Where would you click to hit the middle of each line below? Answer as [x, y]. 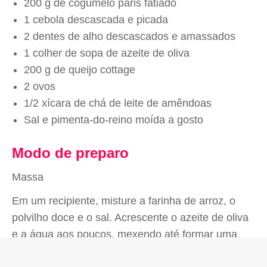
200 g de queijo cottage [80, 70]
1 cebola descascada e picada [96, 20]
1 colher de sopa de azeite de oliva [107, 53]
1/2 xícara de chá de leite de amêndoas [118, 103]
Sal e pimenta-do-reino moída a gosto [114, 120]
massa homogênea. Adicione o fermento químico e [133, 251]
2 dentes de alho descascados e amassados [130, 36]
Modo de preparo [70, 153]
